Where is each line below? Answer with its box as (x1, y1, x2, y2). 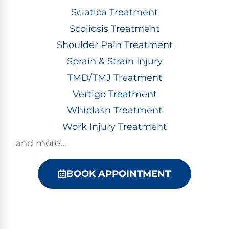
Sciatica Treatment (71, 7, 158, 18)
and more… (15, 138, 66, 149)
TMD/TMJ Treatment (67, 72, 162, 84)
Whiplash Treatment (67, 105, 162, 117)
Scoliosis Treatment (70, 23, 159, 35)
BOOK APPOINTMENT (66, 168, 171, 179)
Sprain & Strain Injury (66, 56, 163, 67)
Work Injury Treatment (62, 121, 167, 133)
